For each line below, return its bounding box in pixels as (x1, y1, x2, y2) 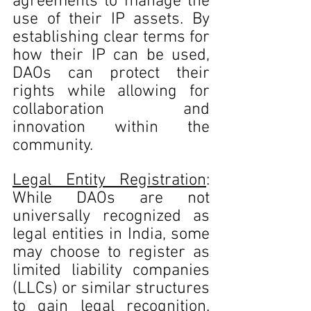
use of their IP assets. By (12, 10, 210, 29)
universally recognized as (12, 207, 210, 226)
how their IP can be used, (12, 46, 210, 65)
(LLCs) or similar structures (12, 279, 210, 299)
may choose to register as (12, 243, 210, 262)
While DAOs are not (12, 189, 210, 208)
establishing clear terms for (12, 28, 210, 47)
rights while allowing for (12, 82, 210, 101)
